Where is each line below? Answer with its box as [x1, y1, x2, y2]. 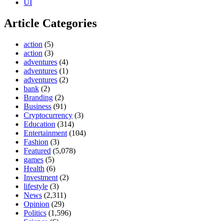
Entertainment [24, 128, 67, 137]
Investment [24, 173, 58, 182]
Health [24, 164, 44, 173]
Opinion [24, 199, 49, 208]
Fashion [24, 137, 48, 146]
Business [24, 102, 51, 110]
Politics [24, 208, 46, 217]
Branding [24, 93, 53, 102]
